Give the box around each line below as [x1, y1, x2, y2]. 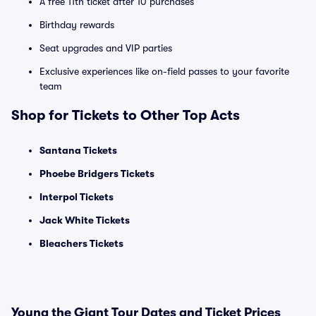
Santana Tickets [39, 145, 117, 156]
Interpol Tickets [39, 191, 114, 202]
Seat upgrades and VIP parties [39, 42, 172, 54]
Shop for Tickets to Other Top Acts [11, 107, 240, 123]
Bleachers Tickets [39, 238, 123, 249]
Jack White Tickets [39, 214, 130, 226]
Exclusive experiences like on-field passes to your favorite [39, 66, 289, 77]
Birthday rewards [39, 19, 114, 30]
